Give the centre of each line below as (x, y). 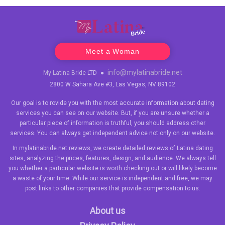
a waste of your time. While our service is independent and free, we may (113, 179)
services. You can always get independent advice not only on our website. (113, 133)
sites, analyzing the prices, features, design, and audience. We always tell (113, 158)
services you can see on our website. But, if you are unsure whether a (113, 113)
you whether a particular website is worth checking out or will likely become (113, 168)
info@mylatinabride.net (145, 73)
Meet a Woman (113, 51)
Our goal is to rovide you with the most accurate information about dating (113, 103)
